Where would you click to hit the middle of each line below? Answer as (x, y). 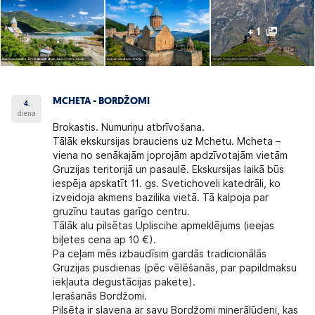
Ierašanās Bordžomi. (100, 296)
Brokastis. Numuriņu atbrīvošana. (129, 128)
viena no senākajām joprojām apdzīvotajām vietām (171, 156)
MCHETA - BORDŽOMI (102, 102)
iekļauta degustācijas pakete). (124, 282)
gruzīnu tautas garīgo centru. (122, 212)
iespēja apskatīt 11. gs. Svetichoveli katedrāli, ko (167, 184)
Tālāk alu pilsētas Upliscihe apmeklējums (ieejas (164, 226)
